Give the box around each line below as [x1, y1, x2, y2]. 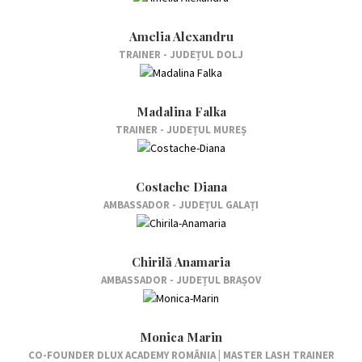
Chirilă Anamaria [132, 254, 230, 271]
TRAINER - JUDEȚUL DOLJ [119, 47, 243, 61]
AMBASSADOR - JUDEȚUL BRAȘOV [101, 273, 261, 288]
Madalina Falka [136, 103, 226, 120]
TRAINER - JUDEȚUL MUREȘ [116, 123, 246, 137]
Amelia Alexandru [128, 27, 234, 44]
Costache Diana [135, 179, 227, 196]
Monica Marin [140, 329, 222, 346]
